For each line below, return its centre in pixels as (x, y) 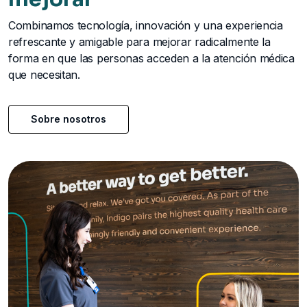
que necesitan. (44, 75)
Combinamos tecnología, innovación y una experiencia (146, 26)
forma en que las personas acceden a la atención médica (151, 59)
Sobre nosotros (69, 119)
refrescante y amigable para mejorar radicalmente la (139, 42)
